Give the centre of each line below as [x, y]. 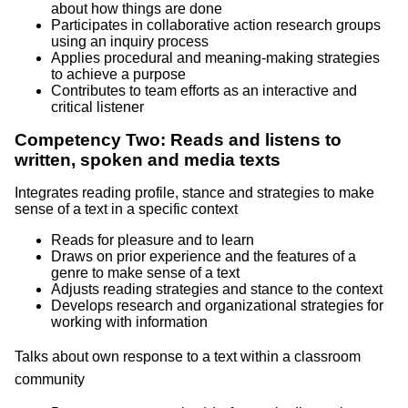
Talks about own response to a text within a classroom [188, 356]
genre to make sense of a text [145, 272]
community [50, 379]
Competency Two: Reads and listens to [178, 139]
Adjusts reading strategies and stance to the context [217, 289]
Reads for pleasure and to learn [153, 240]
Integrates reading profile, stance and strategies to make [194, 192]
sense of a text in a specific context [126, 209]
